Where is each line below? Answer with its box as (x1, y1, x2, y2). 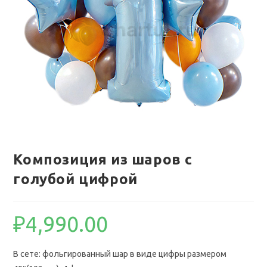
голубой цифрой (13, 171, 138, 187)
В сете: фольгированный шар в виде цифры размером (13, 249, 227, 259)
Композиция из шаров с (13, 151, 193, 167)
